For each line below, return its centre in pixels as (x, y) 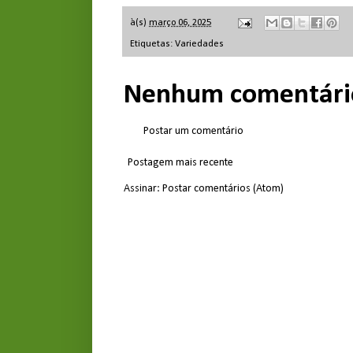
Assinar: (143, 188)
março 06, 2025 (180, 23)
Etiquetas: (152, 44)
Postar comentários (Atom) (223, 188)
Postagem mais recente (180, 162)
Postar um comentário (193, 131)
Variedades (199, 44)
